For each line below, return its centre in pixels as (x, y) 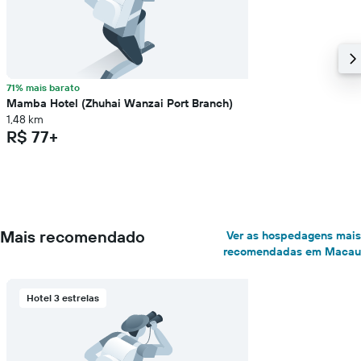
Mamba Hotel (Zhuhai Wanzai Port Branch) (120, 103)
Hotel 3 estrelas (63, 298)
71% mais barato (43, 87)
